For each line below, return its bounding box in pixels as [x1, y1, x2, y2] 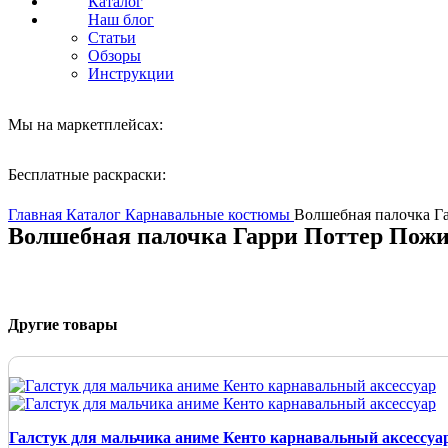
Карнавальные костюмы [125, 206, 294, 223]
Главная [8, 206, 66, 223]
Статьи [88, 29, 136, 46]
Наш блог [88, 11, 154, 28]
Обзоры [88, 47, 141, 64]
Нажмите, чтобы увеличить [8, 188, 196, 205]
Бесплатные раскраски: [8, 166, 170, 183]
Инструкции [88, 65, 174, 82]
